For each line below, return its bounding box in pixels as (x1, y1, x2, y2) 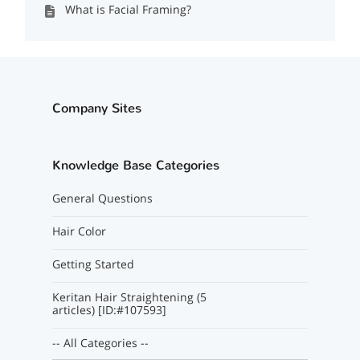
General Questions (51, 190, 153, 206)
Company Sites (51, 100, 141, 117)
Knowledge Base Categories (51, 157, 219, 174)
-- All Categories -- (51, 335, 149, 350)
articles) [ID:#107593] (51, 302, 166, 317)
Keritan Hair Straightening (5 (51, 289, 207, 305)
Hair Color (51, 223, 106, 239)
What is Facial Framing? (65, 2, 192, 17)
